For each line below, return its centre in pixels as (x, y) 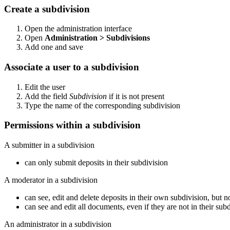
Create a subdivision (47, 9)
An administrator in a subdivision (58, 224)
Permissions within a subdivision (72, 125)
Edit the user (45, 87)
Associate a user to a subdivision (72, 67)
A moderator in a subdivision (51, 180)
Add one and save (54, 47)
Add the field (47, 96)
